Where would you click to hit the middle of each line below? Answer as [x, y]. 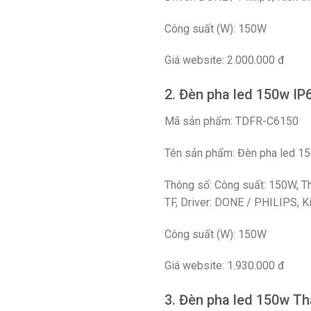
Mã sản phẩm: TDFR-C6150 [232, 121]
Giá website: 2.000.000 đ [225, 60]
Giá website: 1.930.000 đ [225, 266]
